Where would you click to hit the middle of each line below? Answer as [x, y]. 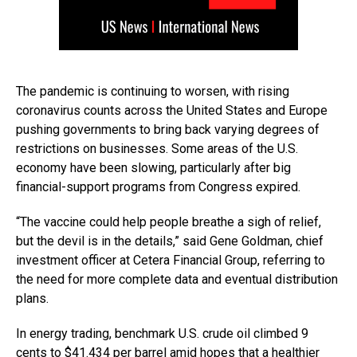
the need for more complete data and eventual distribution [177, 279]
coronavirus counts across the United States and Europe [172, 110]
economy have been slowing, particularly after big [153, 167]
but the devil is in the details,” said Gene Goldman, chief [170, 241]
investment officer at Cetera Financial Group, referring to [171, 260]
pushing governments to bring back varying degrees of [168, 129]
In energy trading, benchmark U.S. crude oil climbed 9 [162, 333]
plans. [32, 298]
